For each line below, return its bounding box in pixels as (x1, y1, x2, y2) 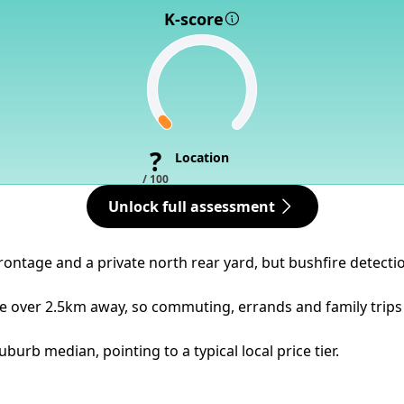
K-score (163, 8, 224, 30)
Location (175, 149, 229, 166)
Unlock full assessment (107, 197, 275, 216)
